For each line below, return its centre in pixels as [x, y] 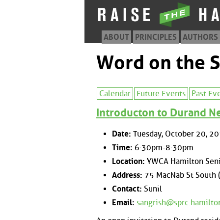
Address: [127, 175]
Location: [128, 161]
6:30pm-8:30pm [163, 147]
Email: [123, 202]
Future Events [161, 94]
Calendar [115, 94]
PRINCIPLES [156, 37]
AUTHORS [200, 37]
